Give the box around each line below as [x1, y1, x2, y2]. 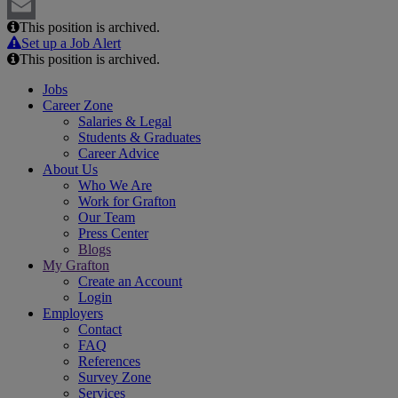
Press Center [78, 226, 148, 242]
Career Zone [43, 98, 113, 114]
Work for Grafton [78, 194, 176, 210]
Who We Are [78, 178, 152, 194]
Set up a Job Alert [21, 36, 121, 52]
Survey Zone [78, 370, 151, 386]
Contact [78, 322, 122, 338]
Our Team [78, 210, 135, 226]
